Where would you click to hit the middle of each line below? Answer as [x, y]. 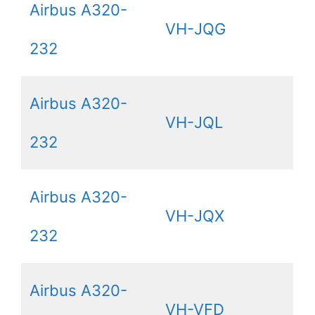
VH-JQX [195, 216]
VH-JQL [194, 122]
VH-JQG [195, 28]
